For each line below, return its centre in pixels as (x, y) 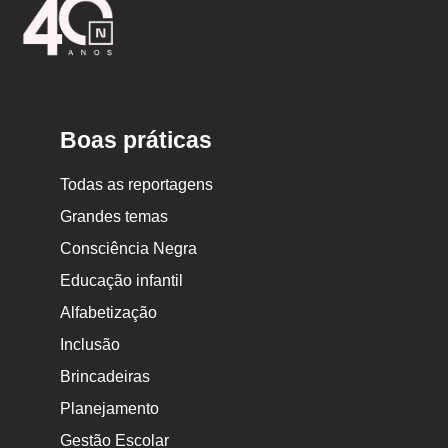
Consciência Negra (129, 248)
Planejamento (110, 408)
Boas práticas (136, 140)
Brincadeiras (105, 376)
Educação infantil (122, 280)
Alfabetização (109, 312)
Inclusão (90, 344)
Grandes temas (114, 216)
